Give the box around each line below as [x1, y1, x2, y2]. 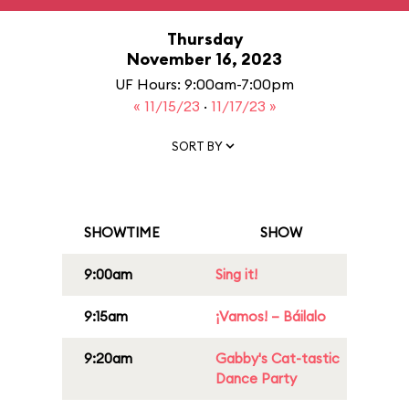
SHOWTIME [84, 224, 160, 241]
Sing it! [215, 266, 257, 283]
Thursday [166, 28, 243, 49]
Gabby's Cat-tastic [215, 350, 340, 367]
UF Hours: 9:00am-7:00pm [115, 75, 294, 93]
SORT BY [172, 138, 223, 153]
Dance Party [215, 370, 297, 387]
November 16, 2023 [127, 48, 282, 69]
